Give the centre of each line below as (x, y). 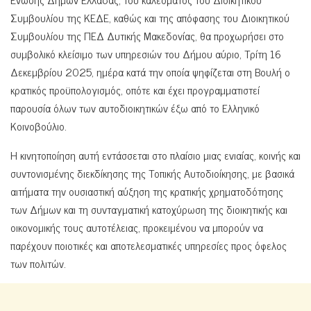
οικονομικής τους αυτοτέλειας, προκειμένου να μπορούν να (137, 227)
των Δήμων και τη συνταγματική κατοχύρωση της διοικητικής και (149, 209)
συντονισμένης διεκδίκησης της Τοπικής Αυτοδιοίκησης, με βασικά (152, 173)
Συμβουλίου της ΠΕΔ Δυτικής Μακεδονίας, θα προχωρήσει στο (147, 35)
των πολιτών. (38, 263)
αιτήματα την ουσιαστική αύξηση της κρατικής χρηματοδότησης (147, 191)
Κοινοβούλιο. (39, 125)
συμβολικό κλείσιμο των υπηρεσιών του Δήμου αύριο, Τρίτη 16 (146, 53)
